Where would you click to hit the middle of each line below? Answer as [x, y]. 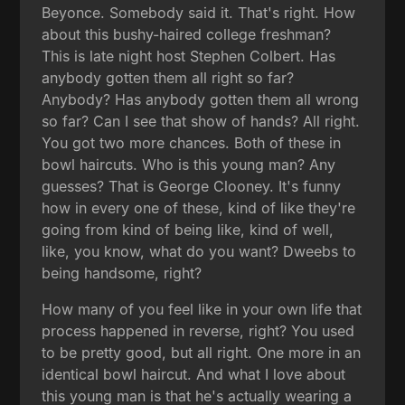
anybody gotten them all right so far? [168, 77]
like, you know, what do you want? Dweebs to [199, 251]
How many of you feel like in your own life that [202, 309]
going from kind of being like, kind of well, [188, 229]
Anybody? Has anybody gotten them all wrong [201, 99]
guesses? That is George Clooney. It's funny [192, 186]
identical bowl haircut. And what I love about [194, 374]
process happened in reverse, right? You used [198, 330]
